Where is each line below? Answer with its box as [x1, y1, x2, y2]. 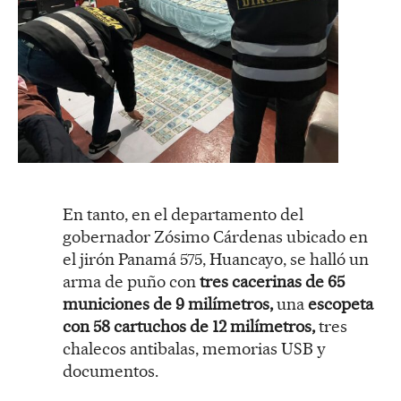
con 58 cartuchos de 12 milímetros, [63, 316, 315, 337]
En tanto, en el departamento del [63, 204, 303, 226]
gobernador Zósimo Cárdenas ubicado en [63, 226, 368, 248]
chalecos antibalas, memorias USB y [63, 338, 326, 360]
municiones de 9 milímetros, [63, 294, 273, 315]
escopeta [308, 294, 373, 315]
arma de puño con [63, 271, 200, 293]
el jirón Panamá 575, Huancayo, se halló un [63, 249, 369, 270]
